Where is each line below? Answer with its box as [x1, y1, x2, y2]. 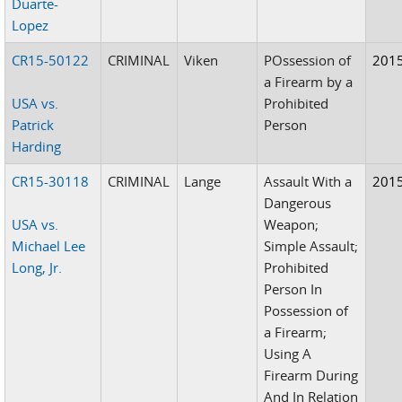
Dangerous [264, 193, 332, 212]
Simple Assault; [264, 236, 359, 255]
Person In [264, 279, 323, 298]
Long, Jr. [12, 258, 63, 276]
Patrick [12, 115, 55, 134]
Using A [264, 344, 312, 363]
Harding [12, 136, 62, 155]
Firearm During [264, 365, 359, 384]
